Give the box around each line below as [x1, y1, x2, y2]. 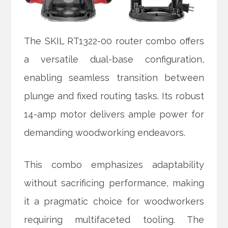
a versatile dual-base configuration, [24, 54, 204, 65]
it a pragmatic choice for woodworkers [24, 196, 204, 207]
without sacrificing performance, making [24, 178, 204, 189]
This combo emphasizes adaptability [24, 159, 204, 170]
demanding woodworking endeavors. [24, 127, 186, 138]
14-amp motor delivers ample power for [24, 109, 204, 120]
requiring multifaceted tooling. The [24, 214, 204, 225]
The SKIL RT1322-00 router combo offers [24, 36, 204, 47]
